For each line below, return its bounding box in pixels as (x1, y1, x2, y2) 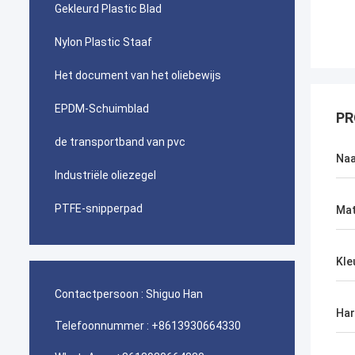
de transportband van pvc (55, 136, 185, 148)
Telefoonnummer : (55, 319, 149, 332)
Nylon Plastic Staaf (55, 36, 152, 48)
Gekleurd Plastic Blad (55, 2, 162, 15)
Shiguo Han (146, 288, 203, 300)
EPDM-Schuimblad (55, 102, 149, 115)
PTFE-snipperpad (55, 202, 143, 215)
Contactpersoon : (55, 288, 143, 300)
